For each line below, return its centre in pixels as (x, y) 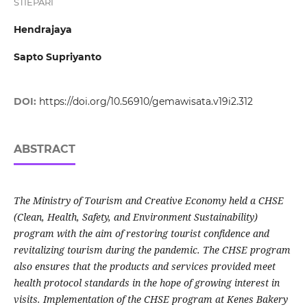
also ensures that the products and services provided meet (144, 267)
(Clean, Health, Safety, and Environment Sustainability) (135, 217)
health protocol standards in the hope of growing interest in (146, 283)
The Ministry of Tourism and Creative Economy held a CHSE (148, 201)
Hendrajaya (42, 29)
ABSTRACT (44, 149)
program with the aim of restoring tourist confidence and (141, 234)
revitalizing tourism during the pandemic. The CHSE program (152, 250)
